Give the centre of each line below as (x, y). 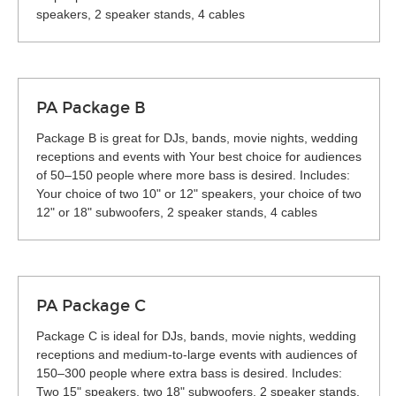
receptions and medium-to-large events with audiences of (197, 354)
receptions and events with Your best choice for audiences (199, 156)
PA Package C (91, 306)
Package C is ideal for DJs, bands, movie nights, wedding (196, 336)
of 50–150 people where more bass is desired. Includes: (193, 175)
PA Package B (91, 108)
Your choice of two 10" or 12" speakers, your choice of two (199, 194)
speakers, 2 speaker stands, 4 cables (141, 14)
